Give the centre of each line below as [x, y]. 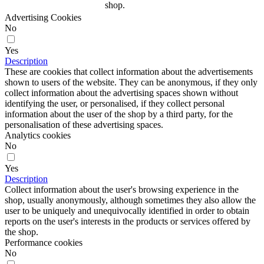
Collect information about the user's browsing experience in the [122, 189]
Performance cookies [44, 242]
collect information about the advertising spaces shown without [121, 93]
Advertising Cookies [43, 17]
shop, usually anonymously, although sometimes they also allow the [130, 200]
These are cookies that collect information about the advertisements [129, 71]
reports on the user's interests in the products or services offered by [128, 221]
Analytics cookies [38, 135]
